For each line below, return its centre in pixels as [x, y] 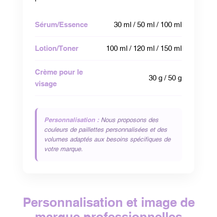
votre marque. [64, 149]
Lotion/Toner [57, 48]
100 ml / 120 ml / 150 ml [144, 48]
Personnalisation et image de [108, 202]
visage [46, 83]
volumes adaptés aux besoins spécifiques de [108, 139]
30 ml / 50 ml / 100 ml [148, 24]
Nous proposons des [129, 120]
